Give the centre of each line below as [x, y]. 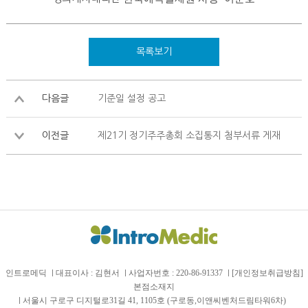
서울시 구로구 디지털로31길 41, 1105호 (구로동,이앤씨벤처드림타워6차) [154, 300]
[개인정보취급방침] [267, 273]
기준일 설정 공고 [131, 98]
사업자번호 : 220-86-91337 [175, 273]
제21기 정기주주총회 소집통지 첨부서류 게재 [189, 135]
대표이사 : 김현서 [87, 273]
